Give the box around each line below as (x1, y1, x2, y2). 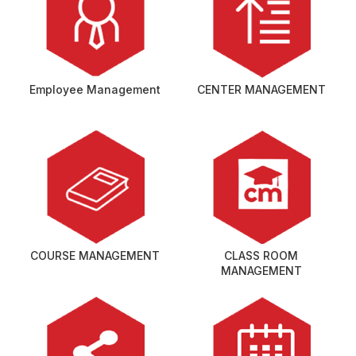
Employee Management (29, 82, 161, 96)
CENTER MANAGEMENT (196, 82, 326, 96)
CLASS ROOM (224, 248, 298, 262)
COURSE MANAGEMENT (30, 248, 160, 262)
